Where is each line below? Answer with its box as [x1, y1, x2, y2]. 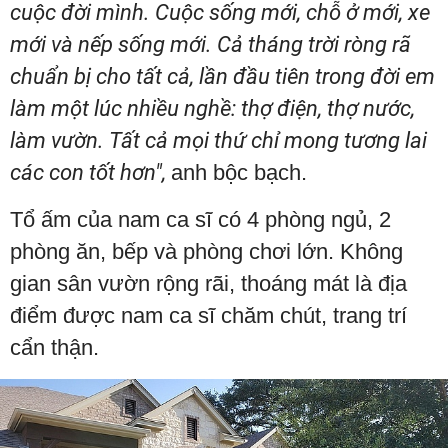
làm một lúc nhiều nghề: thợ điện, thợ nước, [10, 96, 415, 122]
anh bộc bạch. [171, 160, 307, 186]
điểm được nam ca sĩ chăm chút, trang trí [10, 303, 407, 329]
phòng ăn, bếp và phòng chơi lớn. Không [10, 239, 403, 265]
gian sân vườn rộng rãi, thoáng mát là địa [10, 271, 407, 297]
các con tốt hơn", [10, 160, 171, 186]
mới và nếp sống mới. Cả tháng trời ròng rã [10, 32, 411, 58]
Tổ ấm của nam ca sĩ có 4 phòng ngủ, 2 [10, 207, 391, 233]
